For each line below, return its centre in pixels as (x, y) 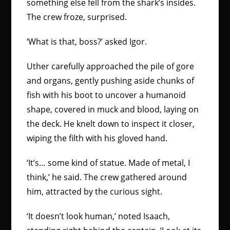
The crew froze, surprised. (77, 17)
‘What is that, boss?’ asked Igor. (87, 42)
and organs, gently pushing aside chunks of (111, 81)
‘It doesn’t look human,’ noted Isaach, (99, 216)
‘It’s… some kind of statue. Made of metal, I (109, 163)
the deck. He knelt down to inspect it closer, (112, 124)
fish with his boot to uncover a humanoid (107, 95)
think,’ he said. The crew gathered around (107, 177)
